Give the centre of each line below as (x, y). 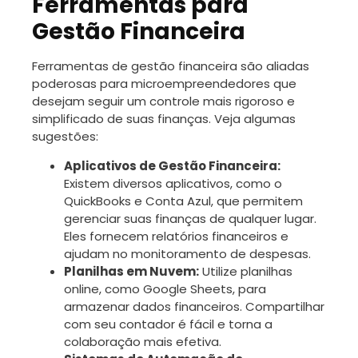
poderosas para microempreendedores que (164, 83)
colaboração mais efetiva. (143, 341)
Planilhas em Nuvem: (131, 271)
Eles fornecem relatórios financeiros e (176, 236)
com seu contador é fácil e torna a (168, 324)
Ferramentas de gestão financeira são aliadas (171, 66)
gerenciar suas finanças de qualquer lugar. (190, 218)
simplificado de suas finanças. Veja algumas (164, 118)
